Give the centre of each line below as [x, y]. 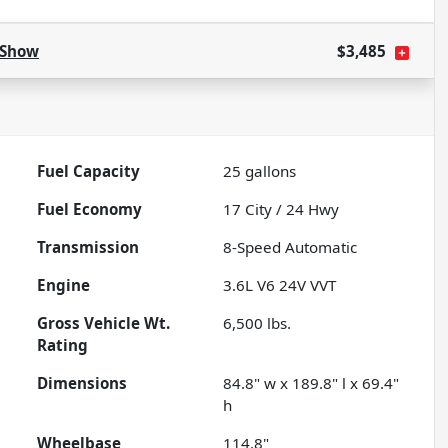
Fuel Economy [90, 209]
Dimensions [82, 383]
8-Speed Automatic [290, 247]
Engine [64, 285]
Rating [63, 345]
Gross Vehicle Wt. [104, 323]
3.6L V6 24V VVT [280, 285]
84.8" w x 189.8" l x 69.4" [311, 383]
